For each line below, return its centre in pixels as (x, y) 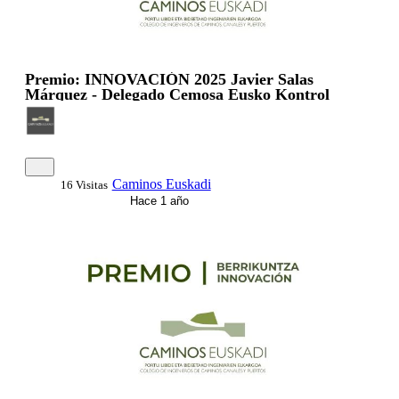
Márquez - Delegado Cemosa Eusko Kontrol (177, 95)
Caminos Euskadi (161, 184)
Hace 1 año (157, 201)
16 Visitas (84, 185)
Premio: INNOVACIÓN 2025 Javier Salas (169, 80)
